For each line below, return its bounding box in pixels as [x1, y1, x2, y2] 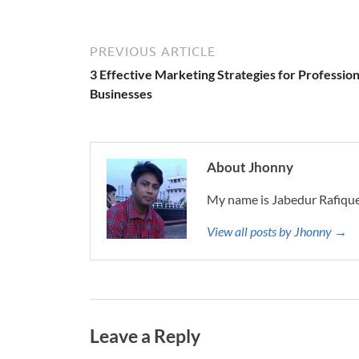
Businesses [90, 86, 152, 101]
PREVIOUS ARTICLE [90, 44, 216, 58]
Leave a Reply [90, 324, 200, 347]
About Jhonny [207, 159, 293, 175]
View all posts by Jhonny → [207, 224, 347, 239]
